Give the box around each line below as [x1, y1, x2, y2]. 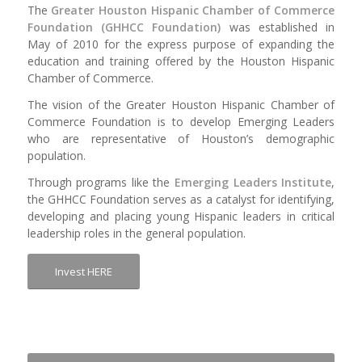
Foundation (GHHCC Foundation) [27, 19, 221, 36]
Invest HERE [54, 264, 112, 280]
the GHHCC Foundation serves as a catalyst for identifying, [27, 192, 335, 208]
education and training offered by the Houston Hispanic [27, 53, 335, 69]
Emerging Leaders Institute [175, 175, 332, 191]
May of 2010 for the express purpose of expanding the [27, 36, 335, 53]
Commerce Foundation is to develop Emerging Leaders [27, 114, 335, 130]
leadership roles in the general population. [27, 225, 246, 242]
